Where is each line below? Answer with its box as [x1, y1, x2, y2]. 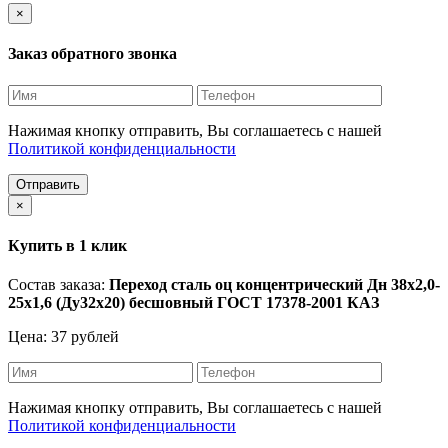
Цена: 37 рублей [8, 328, 119, 346]
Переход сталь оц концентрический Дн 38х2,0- [109, 276, 440, 294]
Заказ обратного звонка [8, 45, 177, 63]
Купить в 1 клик [8, 236, 127, 254]
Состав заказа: [8, 276, 109, 294]
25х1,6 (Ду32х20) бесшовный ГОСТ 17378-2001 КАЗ [8, 294, 379, 312]
